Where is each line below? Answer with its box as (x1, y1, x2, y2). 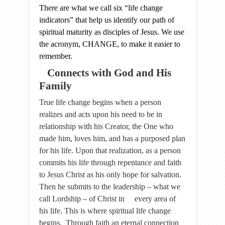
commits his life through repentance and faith (39, 158, 181, 167)
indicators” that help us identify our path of (39, 16, 174, 24)
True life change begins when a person (39, 98, 161, 106)
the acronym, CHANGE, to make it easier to (39, 40, 180, 48)
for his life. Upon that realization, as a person (39, 146, 181, 155)
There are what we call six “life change (39, 4, 163, 12)
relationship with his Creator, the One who (39, 122, 173, 131)
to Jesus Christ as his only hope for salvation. (39, 170, 181, 179)
